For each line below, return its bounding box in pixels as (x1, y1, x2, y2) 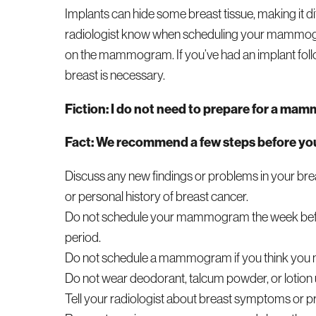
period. (65, 229, 102, 245)
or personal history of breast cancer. (65, 188, 249, 205)
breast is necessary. (65, 67, 166, 84)
